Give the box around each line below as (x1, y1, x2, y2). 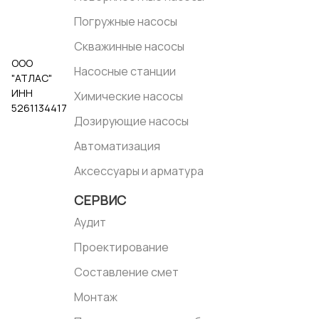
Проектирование (74, 239, 169, 256)
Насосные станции (74, 63, 177, 80)
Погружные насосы (74, 14, 178, 30)
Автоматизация (74, 138, 161, 155)
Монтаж (74, 289, 118, 305)
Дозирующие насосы (74, 113, 189, 130)
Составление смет (74, 264, 179, 281)
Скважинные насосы (74, 38, 185, 55)
